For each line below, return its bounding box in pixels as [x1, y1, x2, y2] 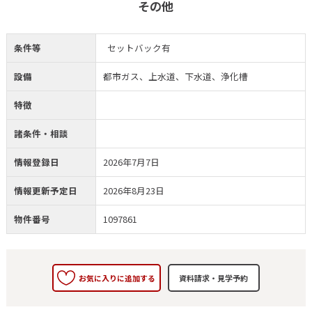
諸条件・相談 [13, 127, 68, 141]
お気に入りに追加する [79, 272, 156, 283]
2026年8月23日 [102, 184, 164, 198]
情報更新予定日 [13, 184, 77, 198]
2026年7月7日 [102, 155, 159, 169]
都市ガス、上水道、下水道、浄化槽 [102, 70, 248, 84]
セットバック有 [102, 41, 179, 55]
